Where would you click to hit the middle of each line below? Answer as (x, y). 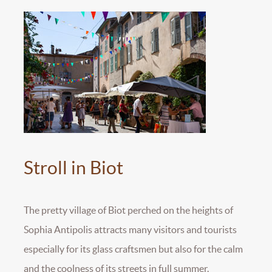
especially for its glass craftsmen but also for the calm (133, 249)
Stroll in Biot (73, 168)
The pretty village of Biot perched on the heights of (128, 210)
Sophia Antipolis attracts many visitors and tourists (130, 230)
